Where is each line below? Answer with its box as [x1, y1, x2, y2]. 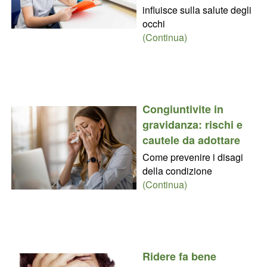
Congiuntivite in [142, 101, 223, 117]
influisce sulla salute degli [142, 2, 252, 17]
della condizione [142, 163, 212, 178]
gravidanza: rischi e [142, 116, 243, 132]
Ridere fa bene [142, 248, 216, 264]
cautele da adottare [142, 132, 240, 148]
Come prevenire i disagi [142, 150, 243, 164]
